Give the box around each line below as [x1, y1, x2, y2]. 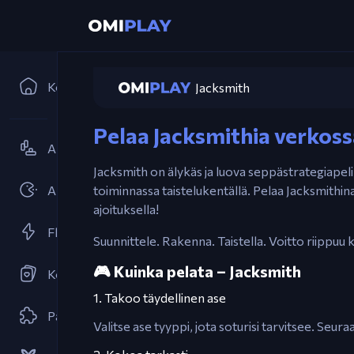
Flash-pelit [47, 224, 107, 239]
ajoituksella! [93, 201, 159, 217]
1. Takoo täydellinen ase [93, 290, 226, 305]
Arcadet [47, 183, 93, 198]
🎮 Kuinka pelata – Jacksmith [93, 262, 301, 281]
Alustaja [47, 141, 91, 156]
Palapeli [47, 308, 92, 323]
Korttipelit [47, 266, 106, 281]
